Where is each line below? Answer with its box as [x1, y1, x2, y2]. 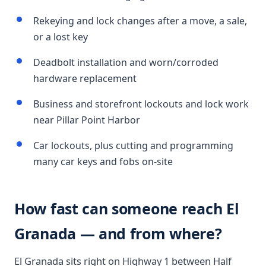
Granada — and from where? [14, 223, 222, 243]
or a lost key [33, 30, 88, 43]
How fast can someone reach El [14, 198, 239, 218]
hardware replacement [33, 72, 137, 85]
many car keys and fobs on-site [33, 155, 173, 168]
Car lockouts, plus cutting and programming [33, 139, 233, 152]
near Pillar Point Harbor [33, 113, 140, 126]
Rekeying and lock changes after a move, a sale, [33, 14, 247, 27]
